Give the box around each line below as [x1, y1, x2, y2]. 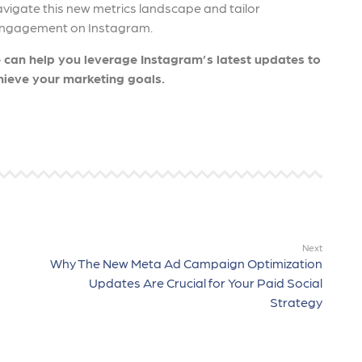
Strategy [270, 294, 322, 309]
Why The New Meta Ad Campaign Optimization [50, 255, 322, 271]
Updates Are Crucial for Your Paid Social [89, 275, 322, 290]
